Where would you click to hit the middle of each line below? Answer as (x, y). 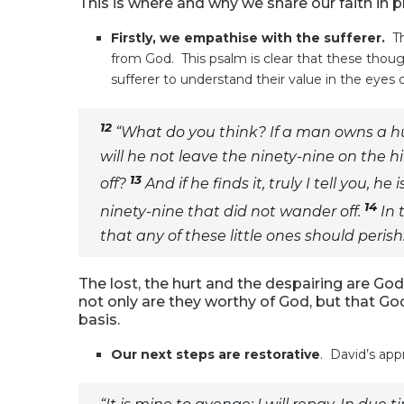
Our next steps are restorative (216, 354)
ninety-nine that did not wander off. (232, 211)
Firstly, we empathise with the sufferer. (252, 38)
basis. (99, 319)
